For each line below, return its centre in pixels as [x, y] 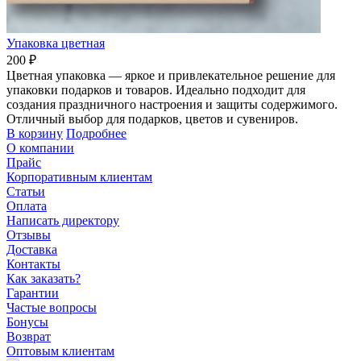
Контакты [33, 263]
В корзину [35, 133]
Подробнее [96, 133]
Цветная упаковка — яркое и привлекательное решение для [171, 75]
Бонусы [27, 322]
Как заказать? [44, 278]
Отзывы [29, 234]
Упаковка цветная [56, 43]
